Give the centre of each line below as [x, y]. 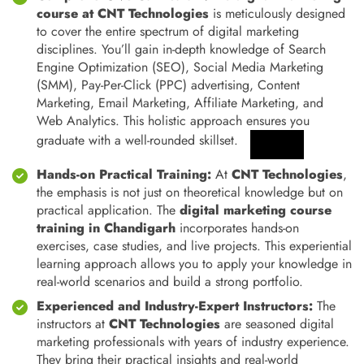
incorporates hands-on [237, 228]
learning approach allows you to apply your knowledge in [194, 264]
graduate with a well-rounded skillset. [137, 140]
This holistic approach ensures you [214, 121]
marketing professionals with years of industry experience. [193, 342]
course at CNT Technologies [123, 13]
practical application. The [108, 210]
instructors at [73, 324]
